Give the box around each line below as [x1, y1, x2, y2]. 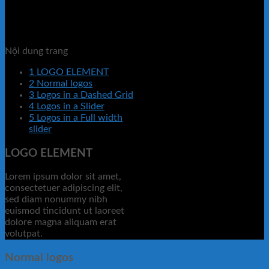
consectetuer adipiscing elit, [5, 183, 122, 193]
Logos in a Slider [34, 101, 104, 111]
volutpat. [5, 229, 43, 239]
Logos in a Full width [34, 113, 122, 122]
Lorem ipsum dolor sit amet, [5, 172, 121, 182]
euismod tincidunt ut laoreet [5, 206, 124, 216]
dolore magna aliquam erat [5, 217, 116, 228]
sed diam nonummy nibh [5, 195, 107, 205]
